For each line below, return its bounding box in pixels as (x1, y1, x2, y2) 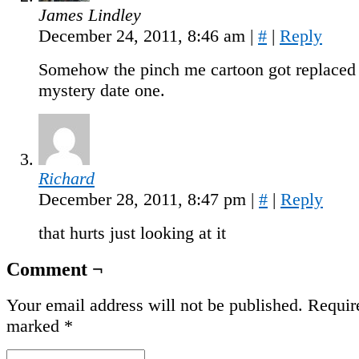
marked (6, 316, 64, 337)
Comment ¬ (6, 258, 103, 280)
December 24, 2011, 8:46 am (38, 25, 250, 46)
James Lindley (38, 4, 141, 25)
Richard (38, 167, 95, 188)
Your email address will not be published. (6, 295, 303, 316)
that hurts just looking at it (38, 222, 226, 243)
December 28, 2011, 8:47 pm (38, 188, 251, 209)
